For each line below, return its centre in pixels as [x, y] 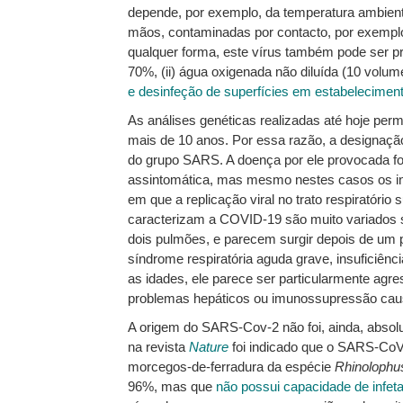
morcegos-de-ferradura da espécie [231, 367]
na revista [158, 347]
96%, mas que [172, 386]
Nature [209, 347]
